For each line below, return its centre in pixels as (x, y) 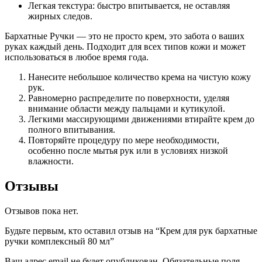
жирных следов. (60, 16)
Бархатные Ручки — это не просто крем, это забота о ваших (125, 36)
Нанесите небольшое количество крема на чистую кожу (139, 77)
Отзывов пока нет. (42, 211)
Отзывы (32, 186)
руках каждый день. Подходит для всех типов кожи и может (125, 47)
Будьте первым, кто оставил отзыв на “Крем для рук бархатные (131, 231)
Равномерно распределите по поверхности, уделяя (129, 98)
